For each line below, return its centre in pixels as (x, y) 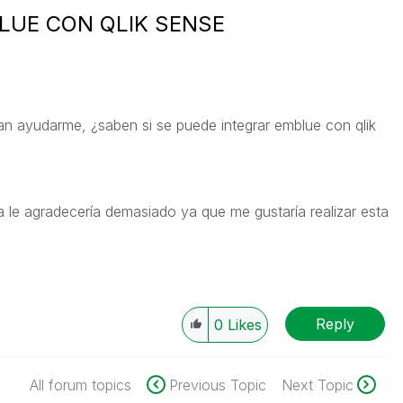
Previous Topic (217, 385)
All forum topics (80, 385)
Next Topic (317, 385)
